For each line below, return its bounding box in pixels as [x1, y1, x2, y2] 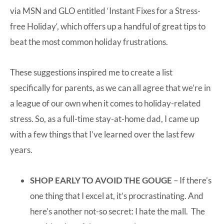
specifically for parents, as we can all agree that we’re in [10, 82, 210, 93]
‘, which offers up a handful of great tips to [56, 20, 205, 31]
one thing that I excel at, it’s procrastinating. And [30, 190, 203, 201]
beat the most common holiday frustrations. [10, 36, 168, 47]
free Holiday [10, 20, 56, 31]
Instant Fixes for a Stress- [109, 5, 200, 16]
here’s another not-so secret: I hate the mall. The [30, 205, 205, 216]
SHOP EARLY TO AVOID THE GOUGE [30, 174, 172, 185]
